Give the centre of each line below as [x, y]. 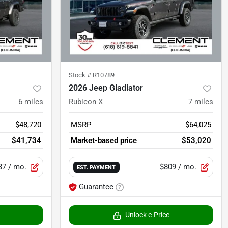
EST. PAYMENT [96, 168]
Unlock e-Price [147, 215]
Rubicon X [86, 102]
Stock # [81, 75]
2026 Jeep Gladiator [106, 88]
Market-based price [104, 141]
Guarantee [96, 187]
